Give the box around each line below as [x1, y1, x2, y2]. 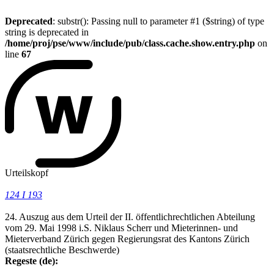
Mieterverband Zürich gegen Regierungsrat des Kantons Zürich [5, 233, 250, 244]
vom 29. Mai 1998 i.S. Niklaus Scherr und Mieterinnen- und [5, 222, 238, 233]
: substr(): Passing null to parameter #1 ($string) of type [53, 16, 264, 26]
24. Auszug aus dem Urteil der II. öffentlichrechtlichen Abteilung [5, 211, 255, 222]
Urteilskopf [5, 167, 48, 178]
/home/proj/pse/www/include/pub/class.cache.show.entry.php [5, 38, 255, 48]
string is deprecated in [5, 27, 89, 37]
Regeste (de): [5, 255, 58, 266]
